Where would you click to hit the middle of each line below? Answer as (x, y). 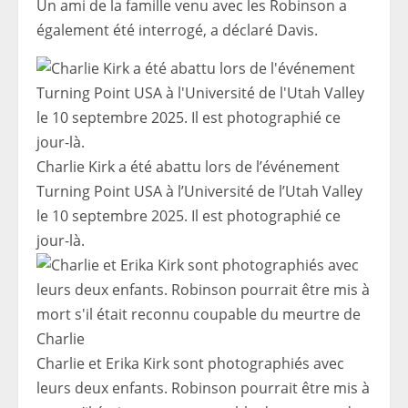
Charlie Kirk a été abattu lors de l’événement (188, 167)
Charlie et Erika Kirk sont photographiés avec (190, 364)
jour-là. (61, 241)
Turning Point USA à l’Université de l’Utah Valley (199, 192)
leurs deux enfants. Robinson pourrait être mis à (203, 388)
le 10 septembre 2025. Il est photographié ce (189, 216)
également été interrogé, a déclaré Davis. (177, 31)
